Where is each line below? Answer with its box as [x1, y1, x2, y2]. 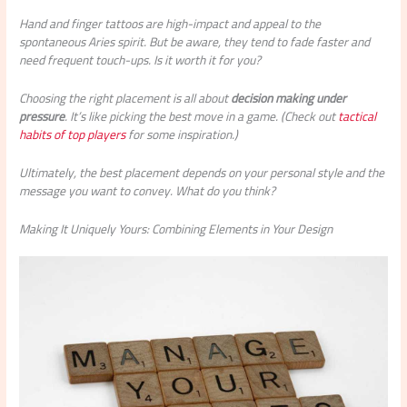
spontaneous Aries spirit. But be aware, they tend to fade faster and [19, 29, 371, 54]
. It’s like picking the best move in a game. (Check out [65, 104, 339, 128]
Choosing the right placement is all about [19, 85, 232, 110]
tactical [338, 104, 377, 128]
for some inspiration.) [125, 122, 239, 146]
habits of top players [19, 122, 126, 146]
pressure [19, 104, 65, 128]
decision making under [231, 85, 347, 110]
